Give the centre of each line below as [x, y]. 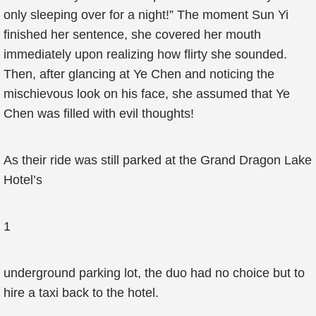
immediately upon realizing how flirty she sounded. [145, 54]
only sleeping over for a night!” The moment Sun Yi [146, 15]
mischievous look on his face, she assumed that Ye [147, 94]
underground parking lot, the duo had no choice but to [154, 273]
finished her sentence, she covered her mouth [132, 35]
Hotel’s [23, 180]
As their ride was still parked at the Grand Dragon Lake [158, 160]
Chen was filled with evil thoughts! [99, 114]
